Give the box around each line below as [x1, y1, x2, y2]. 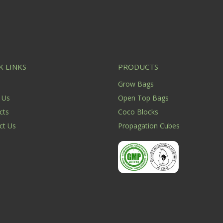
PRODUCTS [118, 62, 159, 72]
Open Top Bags [118, 93, 169, 103]
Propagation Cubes [118, 121, 180, 131]
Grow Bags [118, 79, 154, 89]
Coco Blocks [118, 107, 159, 117]
